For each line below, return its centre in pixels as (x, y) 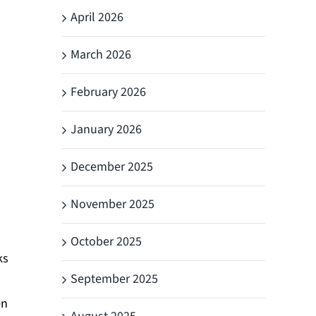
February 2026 (108, 92)
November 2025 (113, 204)
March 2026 (101, 54)
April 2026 (97, 17)
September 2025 (114, 279)
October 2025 (106, 241)
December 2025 (112, 166)
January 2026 (106, 129)
